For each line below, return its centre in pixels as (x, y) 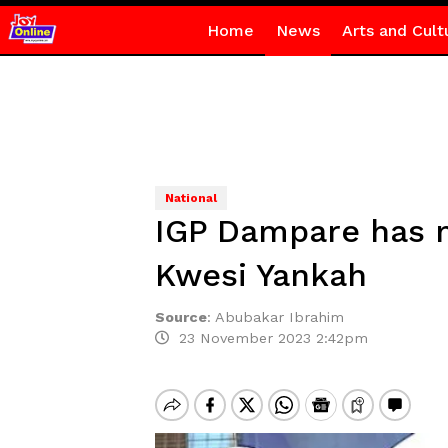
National (190, 198)
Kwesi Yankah (260, 275)
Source (180, 317)
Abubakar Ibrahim (279, 317)
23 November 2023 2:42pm (268, 338)
